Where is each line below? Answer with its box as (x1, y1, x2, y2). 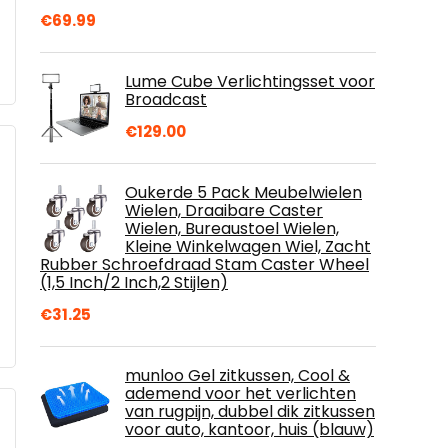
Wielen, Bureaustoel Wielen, (125, 216, 339, 240)
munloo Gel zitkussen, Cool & (125, 363, 350, 387)
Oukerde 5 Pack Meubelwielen (125, 180, 362, 204)
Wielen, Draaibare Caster (125, 198, 323, 222)
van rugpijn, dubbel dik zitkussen (125, 399, 375, 423)
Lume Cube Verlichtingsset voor (125, 69, 375, 93)
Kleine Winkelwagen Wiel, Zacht (125, 234, 371, 258)
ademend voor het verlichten (125, 381, 356, 405)
